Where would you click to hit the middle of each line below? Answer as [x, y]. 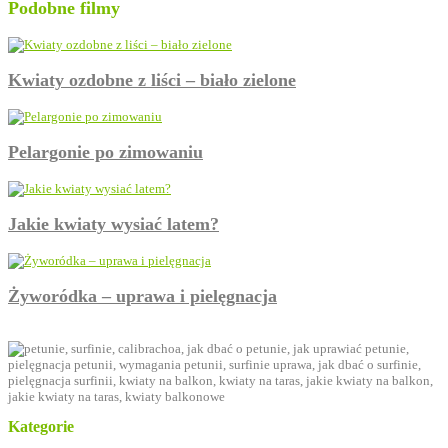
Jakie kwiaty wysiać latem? [113, 224]
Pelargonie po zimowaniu [105, 152]
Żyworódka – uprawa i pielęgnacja [142, 296]
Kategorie [41, 426]
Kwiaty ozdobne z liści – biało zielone [152, 80]
